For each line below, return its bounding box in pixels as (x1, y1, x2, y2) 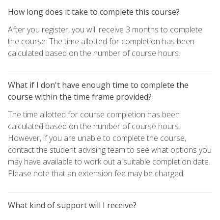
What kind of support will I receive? (8, 200, 137, 211)
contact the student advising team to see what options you (8, 144, 212, 156)
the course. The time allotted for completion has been (8, 36, 194, 47)
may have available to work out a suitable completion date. (8, 156, 210, 167)
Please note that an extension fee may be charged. (8, 168, 185, 179)
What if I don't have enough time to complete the (8, 80, 189, 91)
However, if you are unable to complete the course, (8, 133, 186, 144)
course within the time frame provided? (8, 91, 152, 103)
